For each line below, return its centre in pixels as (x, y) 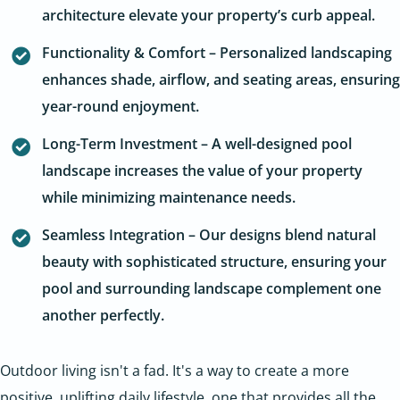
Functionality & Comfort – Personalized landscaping (217, 52)
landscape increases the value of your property (202, 170)
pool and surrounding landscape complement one (212, 288)
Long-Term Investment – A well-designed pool (197, 143)
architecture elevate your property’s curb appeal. (208, 15)
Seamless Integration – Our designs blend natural (209, 234)
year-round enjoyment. (121, 106)
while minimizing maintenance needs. (169, 197)
